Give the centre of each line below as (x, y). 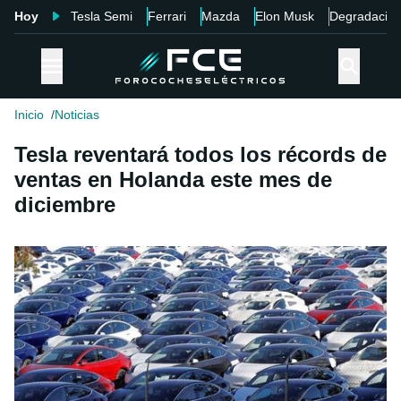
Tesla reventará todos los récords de (200, 155)
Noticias (77, 115)
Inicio (29, 115)
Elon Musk (285, 16)
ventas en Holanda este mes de (173, 180)
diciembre (65, 205)
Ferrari (167, 16)
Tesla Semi (102, 16)
